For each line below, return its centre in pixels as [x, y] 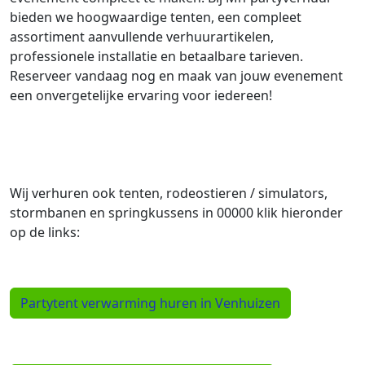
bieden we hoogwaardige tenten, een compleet [156, 18]
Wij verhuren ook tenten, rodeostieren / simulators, [169, 193]
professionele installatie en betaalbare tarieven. [156, 57]
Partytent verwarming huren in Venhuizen [150, 303]
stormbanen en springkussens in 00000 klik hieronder [176, 213]
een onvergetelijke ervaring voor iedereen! [141, 96]
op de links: [45, 233]
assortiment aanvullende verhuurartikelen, [142, 37]
